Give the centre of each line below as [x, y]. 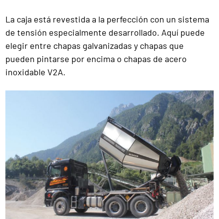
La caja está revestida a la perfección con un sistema [107, 19]
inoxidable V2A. [35, 72]
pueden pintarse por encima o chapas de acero [96, 59]
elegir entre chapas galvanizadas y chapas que [95, 45]
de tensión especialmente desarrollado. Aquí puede [105, 32]
